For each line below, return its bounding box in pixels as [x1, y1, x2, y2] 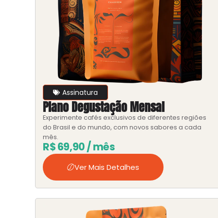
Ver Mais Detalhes [74, 162, 139, 173]
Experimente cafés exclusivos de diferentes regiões [43, 113, 206, 122]
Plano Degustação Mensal [43, 98, 164, 116]
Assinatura [62, 87, 98, 97]
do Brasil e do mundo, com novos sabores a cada [43, 123, 201, 131]
